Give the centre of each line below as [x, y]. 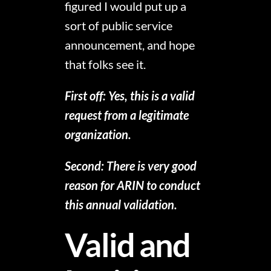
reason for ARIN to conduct [133, 185]
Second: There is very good [131, 165]
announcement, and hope [130, 44]
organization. [98, 134]
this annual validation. [121, 204]
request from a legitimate [127, 115]
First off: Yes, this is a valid [130, 95]
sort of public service [119, 25]
